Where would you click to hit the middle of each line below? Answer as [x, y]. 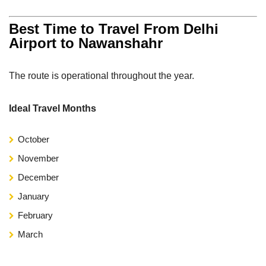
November [38, 158]
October [34, 139]
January [34, 196]
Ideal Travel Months [53, 108]
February [35, 215]
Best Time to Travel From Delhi [114, 28]
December [38, 177]
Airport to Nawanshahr [86, 43]
